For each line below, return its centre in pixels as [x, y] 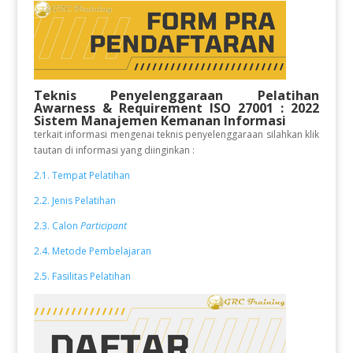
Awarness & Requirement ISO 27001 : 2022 [176, 108]
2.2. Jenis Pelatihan [76, 201]
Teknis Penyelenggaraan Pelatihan [176, 95]
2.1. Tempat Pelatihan [82, 175]
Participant [104, 226]
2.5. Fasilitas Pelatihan [82, 276]
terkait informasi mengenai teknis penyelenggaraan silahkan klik [176, 134]
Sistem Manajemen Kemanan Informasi [160, 121]
